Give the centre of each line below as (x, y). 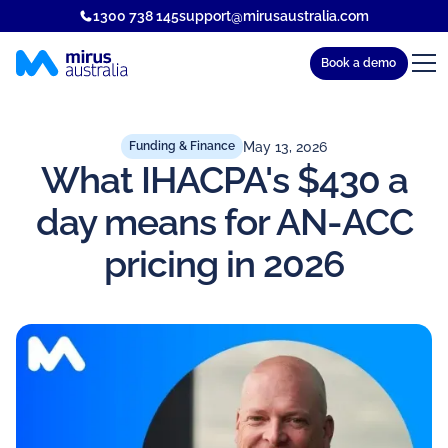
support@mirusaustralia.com (273, 15)
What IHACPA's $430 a (224, 179)
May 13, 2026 (284, 146)
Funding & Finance (182, 146)
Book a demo (359, 62)
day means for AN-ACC (224, 221)
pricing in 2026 (224, 263)
